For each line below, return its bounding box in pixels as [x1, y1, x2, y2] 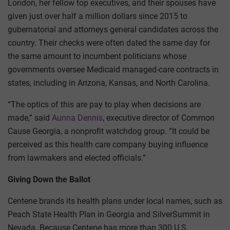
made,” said [8, 113, 52, 123]
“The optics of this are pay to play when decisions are [8, 100, 201, 110]
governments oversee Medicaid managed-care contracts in [8, 65, 219, 75]
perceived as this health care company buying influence [8, 140, 208, 150]
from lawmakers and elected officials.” [8, 153, 146, 163]
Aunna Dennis [52, 113, 103, 123]
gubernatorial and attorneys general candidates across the [8, 25, 218, 35]
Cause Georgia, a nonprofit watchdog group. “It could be [8, 126, 209, 137]
